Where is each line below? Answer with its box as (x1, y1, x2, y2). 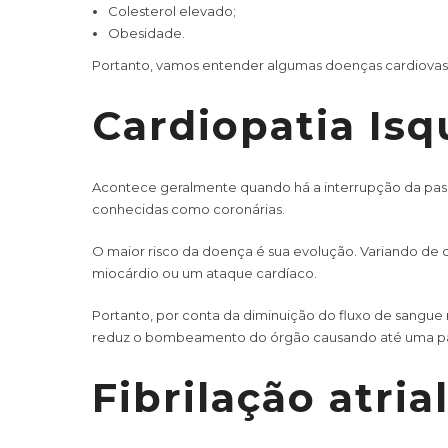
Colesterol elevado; (107, 2, 236, 19)
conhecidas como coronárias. (92, 200, 285, 217)
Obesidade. (107, 24, 185, 41)
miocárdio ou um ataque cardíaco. (92, 264, 317, 281)
